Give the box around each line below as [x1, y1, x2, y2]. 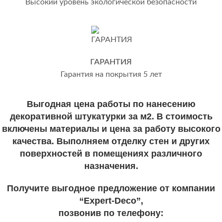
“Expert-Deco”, [79, 196, 143, 206]
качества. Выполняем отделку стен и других [12, 136, 210, 147]
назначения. [84, 161, 138, 171]
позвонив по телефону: [58, 208, 164, 219]
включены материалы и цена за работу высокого [1, 124, 221, 134]
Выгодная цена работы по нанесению [27, 99, 195, 110]
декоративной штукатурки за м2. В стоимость [9, 111, 213, 122]
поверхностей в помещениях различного [20, 149, 202, 159]
